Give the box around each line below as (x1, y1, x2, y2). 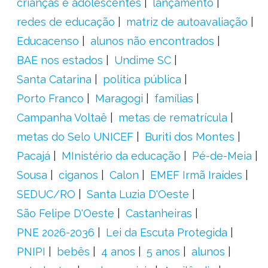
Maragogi (95, 92, 143, 105)
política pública (102, 73, 181, 86)
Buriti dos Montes (144, 130, 234, 143)
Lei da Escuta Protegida (105, 226, 227, 239)
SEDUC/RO (16, 188, 75, 200)
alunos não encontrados (90, 35, 214, 47)
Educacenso (16, 35, 79, 47)
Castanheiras (125, 207, 192, 220)
